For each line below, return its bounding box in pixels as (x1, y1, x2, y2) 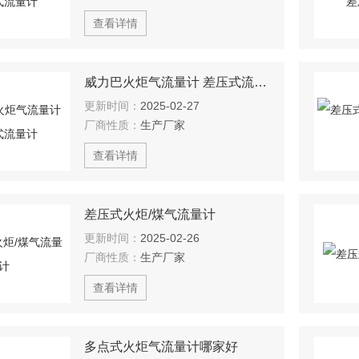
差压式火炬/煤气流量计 (83, 208, 216, 221)
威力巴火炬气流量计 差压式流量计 (253, 75, 267, 89)
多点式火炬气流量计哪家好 (83, 340, 238, 353)
